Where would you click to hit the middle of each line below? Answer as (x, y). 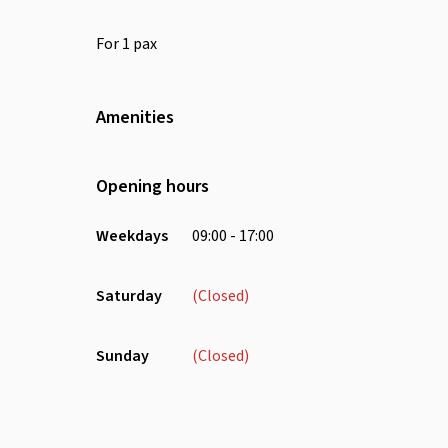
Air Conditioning (221, 167)
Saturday (129, 295)
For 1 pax (126, 44)
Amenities (135, 117)
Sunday (122, 355)
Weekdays (132, 235)
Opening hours (152, 186)
